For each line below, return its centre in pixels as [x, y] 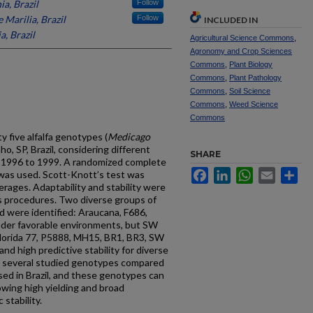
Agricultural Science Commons [242, 38]
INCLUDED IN [231, 20]
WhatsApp [276, 173]
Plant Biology [251, 64]
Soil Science [250, 91]
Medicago [129, 137]
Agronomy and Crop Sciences [241, 51]
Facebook [230, 173]
